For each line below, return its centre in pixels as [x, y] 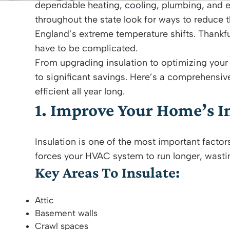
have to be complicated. [86, 48]
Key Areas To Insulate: [107, 172]
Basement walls [66, 213]
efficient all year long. [80, 91]
